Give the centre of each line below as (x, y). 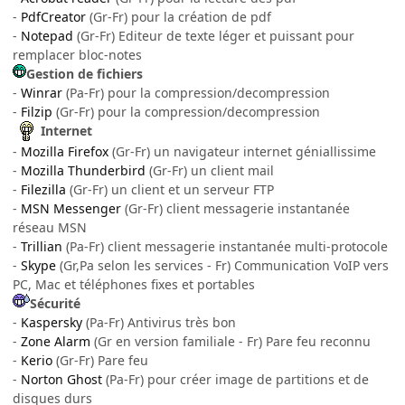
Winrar (42, 93)
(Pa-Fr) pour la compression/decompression (196, 93)
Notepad (47, 36)
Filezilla (43, 190)
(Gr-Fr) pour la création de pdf (179, 17)
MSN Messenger (71, 209)
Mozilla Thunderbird (83, 171)
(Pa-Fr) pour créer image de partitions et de (235, 380)
